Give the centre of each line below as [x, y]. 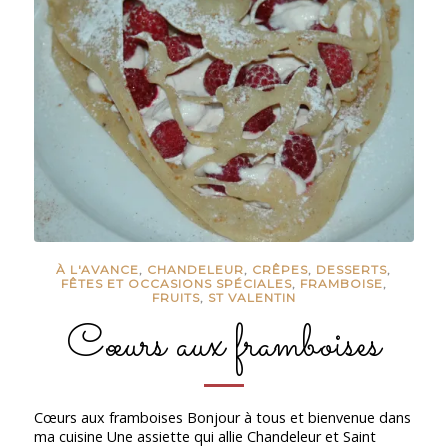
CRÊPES [280, 270]
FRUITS [175, 298]
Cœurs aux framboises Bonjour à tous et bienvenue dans [222, 417]
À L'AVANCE [98, 270]
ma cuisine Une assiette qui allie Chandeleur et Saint [204, 436]
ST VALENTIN [251, 298]
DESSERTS [352, 270]
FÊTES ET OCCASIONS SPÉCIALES [176, 284]
